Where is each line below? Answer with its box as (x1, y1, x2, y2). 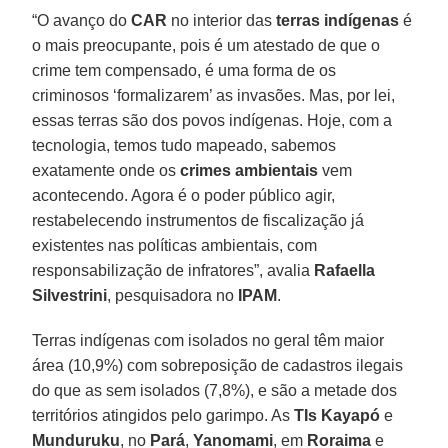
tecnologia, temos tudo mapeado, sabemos (32, 136, 337, 154)
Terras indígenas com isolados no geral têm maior (32, 331, 385, 349)
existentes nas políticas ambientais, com (32, 236, 318, 254)
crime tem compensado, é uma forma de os (32, 61, 337, 79)
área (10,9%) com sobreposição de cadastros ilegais (32, 356, 404, 374)
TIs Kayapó (294, 406, 381, 424)
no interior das (167, 11, 273, 29)
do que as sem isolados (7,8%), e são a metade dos (32, 381, 398, 399)
